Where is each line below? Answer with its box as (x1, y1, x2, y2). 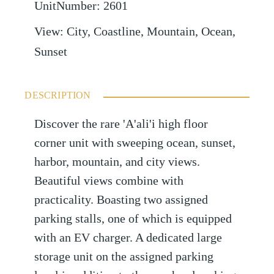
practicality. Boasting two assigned (34, 193, 209, 207)
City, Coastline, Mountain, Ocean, (67, 25, 236, 39)
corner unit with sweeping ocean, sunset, (34, 136, 236, 150)
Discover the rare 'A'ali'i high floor (34, 117, 209, 131)
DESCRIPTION (24, 90, 91, 101)
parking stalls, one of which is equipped (34, 212, 232, 226)
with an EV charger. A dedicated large (34, 231, 223, 245)
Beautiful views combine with (34, 174, 184, 188)
